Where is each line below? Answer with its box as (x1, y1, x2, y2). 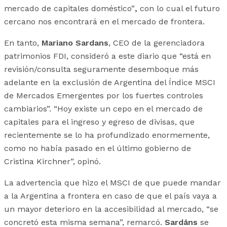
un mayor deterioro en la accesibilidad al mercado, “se (4, 204, 218, 214)
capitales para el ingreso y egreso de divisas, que (4, 117, 195, 127)
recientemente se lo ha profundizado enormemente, (4, 130, 210, 140)
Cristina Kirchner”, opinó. (4, 157, 101, 167)
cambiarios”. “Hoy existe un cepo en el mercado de (4, 104, 203, 114)
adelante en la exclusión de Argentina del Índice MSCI (4, 78, 215, 88)
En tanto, (4, 38, 42, 48)
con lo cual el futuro (137, 4, 220, 14)
